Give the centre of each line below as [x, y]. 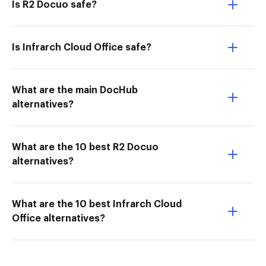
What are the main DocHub [75, 90]
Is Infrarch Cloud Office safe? [82, 47]
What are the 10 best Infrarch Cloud [97, 204]
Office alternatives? [58, 218]
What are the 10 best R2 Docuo [85, 147]
